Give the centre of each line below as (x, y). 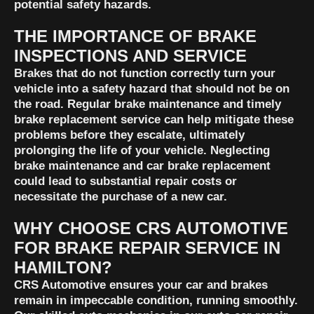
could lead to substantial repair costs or (125, 182)
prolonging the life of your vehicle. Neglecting (142, 151)
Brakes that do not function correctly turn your (145, 74)
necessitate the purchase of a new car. (121, 197)
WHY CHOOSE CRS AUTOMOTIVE (151, 228)
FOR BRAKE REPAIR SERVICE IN (147, 248)
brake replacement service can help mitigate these (154, 120)
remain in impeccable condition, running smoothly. (156, 301)
